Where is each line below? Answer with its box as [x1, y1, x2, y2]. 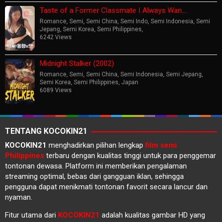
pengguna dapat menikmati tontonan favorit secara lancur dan [5, 182, 208, 192]
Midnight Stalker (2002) [40, 59, 114, 68]
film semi [145, 141, 177, 150]
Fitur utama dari [5, 211, 58, 220]
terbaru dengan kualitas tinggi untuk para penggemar [44, 151, 216, 161]
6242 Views [40, 34, 72, 41]
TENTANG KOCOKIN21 [5, 126, 87, 136]
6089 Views [40, 87, 72, 94]
